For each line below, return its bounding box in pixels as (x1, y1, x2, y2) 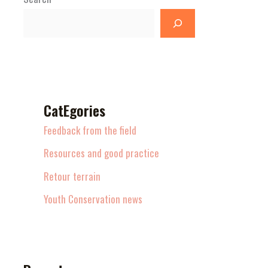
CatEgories (44, 99, 106, 121)
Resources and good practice (44, 145, 160, 161)
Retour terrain (44, 168, 101, 184)
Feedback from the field (44, 123, 137, 138)
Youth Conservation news (44, 191, 143, 206)
